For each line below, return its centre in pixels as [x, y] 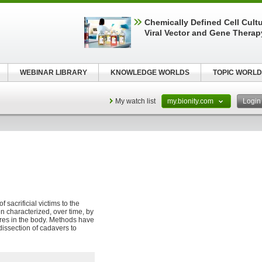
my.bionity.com [191, 101]
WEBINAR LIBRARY [53, 73]
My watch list [135, 101]
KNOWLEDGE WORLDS [150, 73]
